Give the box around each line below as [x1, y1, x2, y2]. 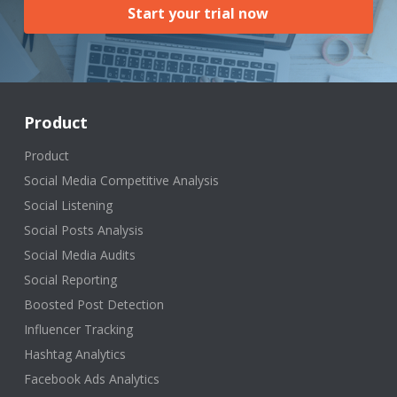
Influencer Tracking [23, 320, 133, 338]
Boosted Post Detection [23, 295, 164, 313]
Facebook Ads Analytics [23, 370, 160, 387]
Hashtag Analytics [23, 345, 126, 362]
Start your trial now [128, 3, 269, 23]
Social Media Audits [23, 245, 136, 263]
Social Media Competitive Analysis [23, 171, 219, 189]
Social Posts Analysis [23, 221, 144, 238]
